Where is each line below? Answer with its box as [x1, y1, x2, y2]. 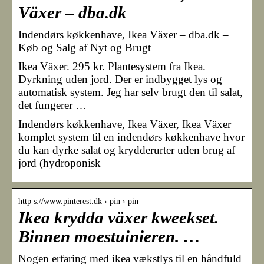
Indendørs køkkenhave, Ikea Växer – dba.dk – [18, 28, 229, 41]
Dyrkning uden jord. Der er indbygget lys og [18, 72, 222, 85]
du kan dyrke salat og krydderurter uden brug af [18, 143, 235, 156]
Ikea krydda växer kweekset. [18, 208, 219, 227]
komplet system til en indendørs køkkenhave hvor [18, 130, 245, 143]
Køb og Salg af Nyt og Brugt [18, 41, 151, 54]
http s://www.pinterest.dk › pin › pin [18, 196, 138, 206]
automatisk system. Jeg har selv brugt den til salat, [18, 85, 243, 98]
